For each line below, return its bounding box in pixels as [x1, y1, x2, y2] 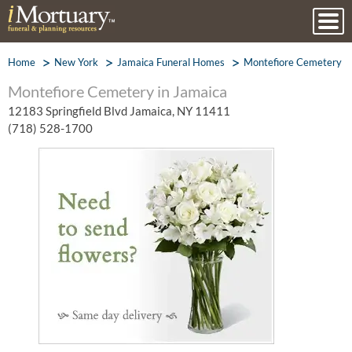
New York [54, 56, 98, 68]
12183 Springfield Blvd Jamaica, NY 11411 [8, 104, 230, 118]
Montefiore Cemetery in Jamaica [8, 82, 227, 101]
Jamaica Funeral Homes [117, 56, 225, 68]
